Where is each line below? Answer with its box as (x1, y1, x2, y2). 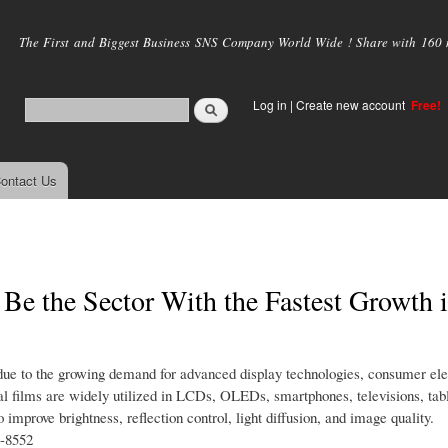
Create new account (296, 96, 408, 113)
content (160, 46, 204, 65)
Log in (253, 96, 287, 113)
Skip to (160, 2, 202, 21)
